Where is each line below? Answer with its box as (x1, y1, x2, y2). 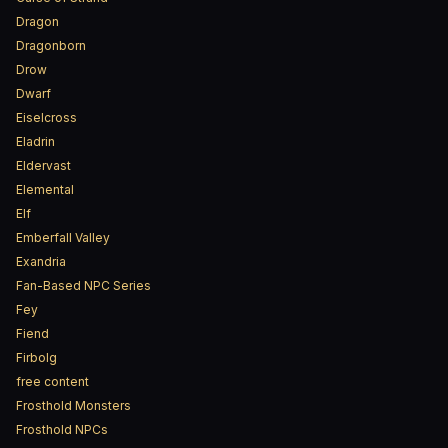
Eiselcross (16, 110, 77, 125)
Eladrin (16, 134, 55, 149)
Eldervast (16, 158, 71, 173)
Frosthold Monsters (16, 398, 131, 413)
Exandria (16, 254, 66, 269)
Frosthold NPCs (16, 422, 108, 437)
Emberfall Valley (16, 230, 110, 245)
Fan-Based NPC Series (16, 278, 151, 293)
